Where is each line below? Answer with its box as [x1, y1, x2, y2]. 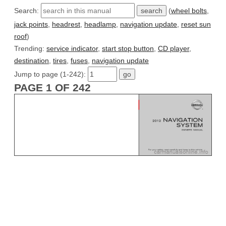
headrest [52, 20, 80, 28]
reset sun [181, 20, 211, 28]
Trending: [14, 44, 46, 52]
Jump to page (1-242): [14, 70, 88, 78]
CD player [158, 44, 189, 52]
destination [14, 56, 49, 65]
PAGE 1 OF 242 [14, 81, 91, 93]
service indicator [46, 44, 98, 52]
